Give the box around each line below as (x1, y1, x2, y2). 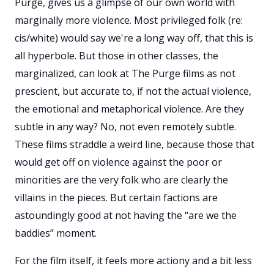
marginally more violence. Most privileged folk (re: (15, 13, 243, 28)
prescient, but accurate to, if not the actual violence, (15, 84, 251, 98)
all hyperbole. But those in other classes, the (15, 49, 218, 63)
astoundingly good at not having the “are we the (15, 209, 237, 223)
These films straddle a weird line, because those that (15, 138, 254, 152)
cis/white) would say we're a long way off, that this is (15, 31, 253, 45)
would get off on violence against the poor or (15, 155, 222, 169)
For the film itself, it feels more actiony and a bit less (15, 254, 252, 268)
